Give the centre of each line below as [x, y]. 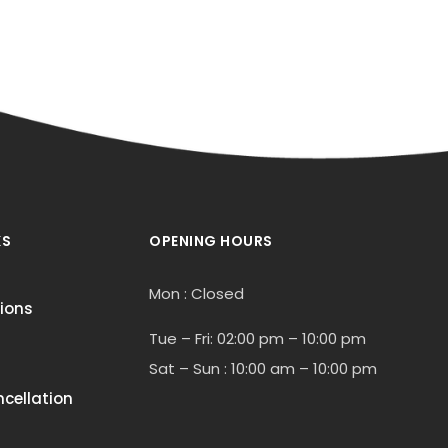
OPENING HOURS [211, 240]
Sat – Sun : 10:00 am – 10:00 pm [263, 368]
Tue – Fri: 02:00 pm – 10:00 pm [257, 338]
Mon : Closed [196, 293]
